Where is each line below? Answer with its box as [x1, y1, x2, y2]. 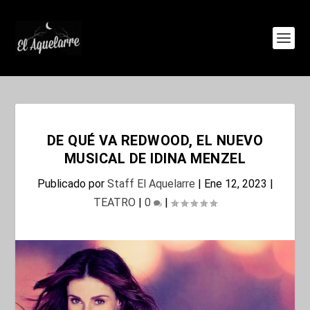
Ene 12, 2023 [203, 177, 267, 190]
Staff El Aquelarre [107, 177, 195, 190]
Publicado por [37, 177, 107, 190]
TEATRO [93, 196, 136, 209]
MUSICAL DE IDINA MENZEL [64, 150, 246, 167]
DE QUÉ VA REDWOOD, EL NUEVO [46, 132, 264, 149]
